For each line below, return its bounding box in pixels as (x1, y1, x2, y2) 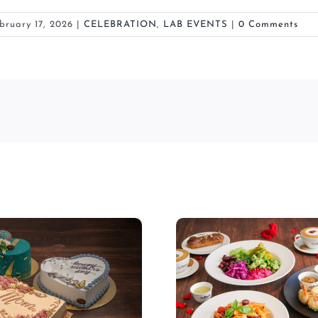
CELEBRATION (84, 19, 157, 29)
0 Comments (238, 19, 298, 29)
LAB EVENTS (163, 19, 228, 29)
